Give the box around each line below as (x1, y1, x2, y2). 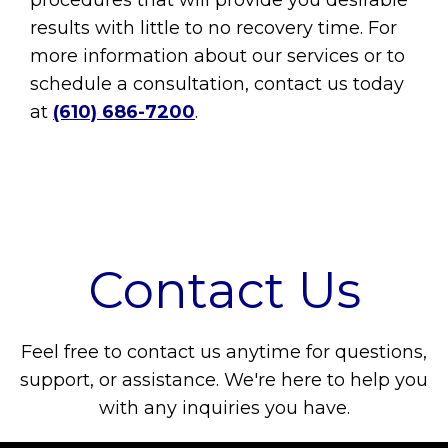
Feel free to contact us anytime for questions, (21, 341, 427, 364)
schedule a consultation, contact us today (30, 73, 404, 96)
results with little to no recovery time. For (30, 17, 397, 40)
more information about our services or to (30, 45, 405, 68)
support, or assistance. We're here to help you (20, 369, 428, 392)
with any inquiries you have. (98, 397, 350, 420)
